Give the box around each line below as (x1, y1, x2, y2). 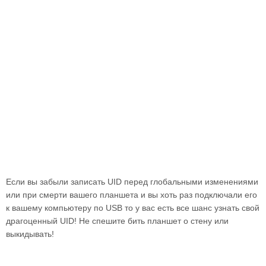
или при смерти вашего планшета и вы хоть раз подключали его (6, 190, 257, 199)
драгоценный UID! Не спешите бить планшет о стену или (6, 216, 229, 226)
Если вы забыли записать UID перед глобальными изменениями (6, 177, 258, 186)
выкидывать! (6, 229, 54, 239)
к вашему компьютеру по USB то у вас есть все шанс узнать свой (6, 203, 259, 213)
